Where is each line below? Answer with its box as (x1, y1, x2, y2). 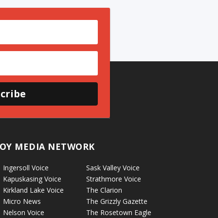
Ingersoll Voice (3, 163, 49, 172)
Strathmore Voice (86, 174, 141, 183)
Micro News (3, 196, 41, 206)
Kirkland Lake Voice (3, 185, 64, 195)
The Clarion (86, 185, 122, 195)
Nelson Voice (3, 207, 45, 217)
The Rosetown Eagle (86, 207, 151, 217)
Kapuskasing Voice (3, 174, 62, 183)
